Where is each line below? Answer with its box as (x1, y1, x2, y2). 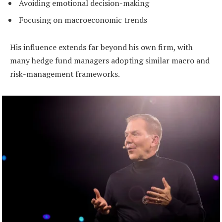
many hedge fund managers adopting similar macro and (10, 55, 210, 66)
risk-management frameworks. (10, 68, 120, 80)
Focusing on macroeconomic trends (19, 14, 147, 25)
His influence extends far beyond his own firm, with (10, 42, 193, 53)
